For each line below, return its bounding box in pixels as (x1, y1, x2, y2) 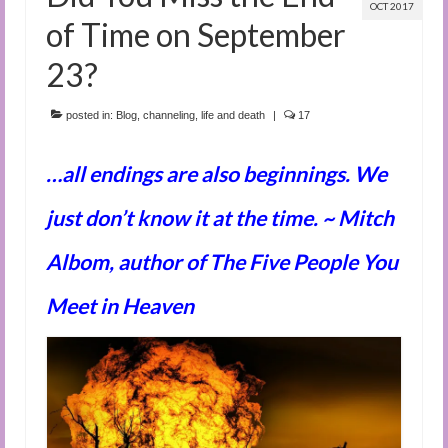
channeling (143, 108, 195, 121)
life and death (201, 108, 265, 121)
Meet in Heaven (46, 292, 194, 319)
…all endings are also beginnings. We (46, 160, 387, 187)
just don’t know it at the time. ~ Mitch (46, 204, 394, 231)
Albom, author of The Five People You (46, 248, 398, 275)
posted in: (63, 108, 116, 121)
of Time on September (46, 14, 346, 54)
